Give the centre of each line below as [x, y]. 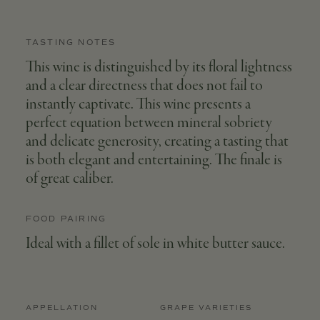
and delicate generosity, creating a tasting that [157, 141]
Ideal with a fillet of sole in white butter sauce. [155, 244]
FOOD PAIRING [66, 219]
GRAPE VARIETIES [206, 307]
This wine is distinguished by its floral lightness [159, 67]
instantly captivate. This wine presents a [138, 104]
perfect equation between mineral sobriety [149, 123]
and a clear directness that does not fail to [144, 86]
